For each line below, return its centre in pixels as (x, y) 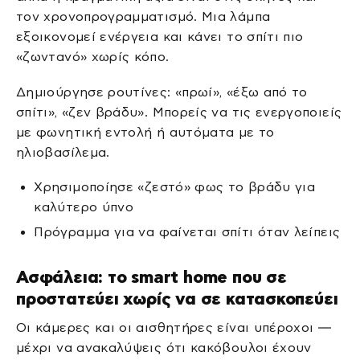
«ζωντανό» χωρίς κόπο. (93, 57)
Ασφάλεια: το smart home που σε (151, 276)
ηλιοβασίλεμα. (63, 152)
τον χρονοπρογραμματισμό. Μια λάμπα (143, 17)
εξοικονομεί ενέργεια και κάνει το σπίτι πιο (160, 37)
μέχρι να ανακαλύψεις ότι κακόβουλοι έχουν (164, 348)
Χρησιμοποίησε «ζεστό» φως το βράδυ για (175, 186)
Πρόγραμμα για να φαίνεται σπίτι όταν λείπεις (187, 232)
